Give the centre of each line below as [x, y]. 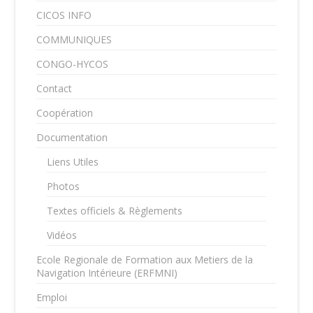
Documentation [72, 137]
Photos [64, 186]
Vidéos [62, 235]
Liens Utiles [73, 162]
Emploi [52, 297]
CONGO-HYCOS [73, 64]
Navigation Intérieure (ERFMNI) [107, 273]
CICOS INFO [64, 15]
